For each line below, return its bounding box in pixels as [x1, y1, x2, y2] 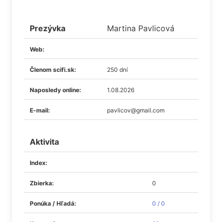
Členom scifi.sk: [30, 66, 76, 73]
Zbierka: [30, 179, 54, 187]
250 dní [107, 66, 128, 73]
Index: [30, 159, 48, 166]
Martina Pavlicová [107, 23, 174, 33]
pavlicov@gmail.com [107, 107, 165, 114]
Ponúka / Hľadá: [30, 200, 76, 207]
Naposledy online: [30, 86, 81, 94]
